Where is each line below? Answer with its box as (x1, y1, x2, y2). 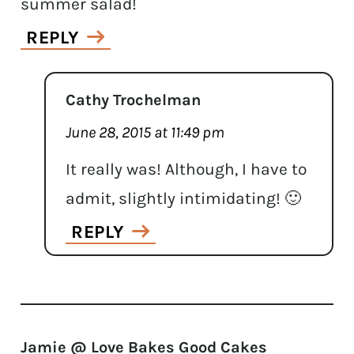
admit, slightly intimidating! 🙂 (66, 188, 302, 208)
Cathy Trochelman (66, 90, 201, 109)
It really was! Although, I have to (66, 159, 307, 179)
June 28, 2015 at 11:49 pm (66, 122, 225, 141)
